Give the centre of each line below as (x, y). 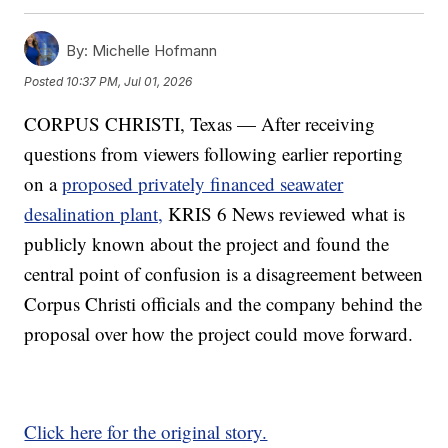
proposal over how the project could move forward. (219, 333)
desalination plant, (94, 213)
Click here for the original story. (146, 431)
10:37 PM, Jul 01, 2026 (129, 82)
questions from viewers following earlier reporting (214, 153)
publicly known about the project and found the (207, 243)
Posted (45, 82)
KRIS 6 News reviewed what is (284, 213)
